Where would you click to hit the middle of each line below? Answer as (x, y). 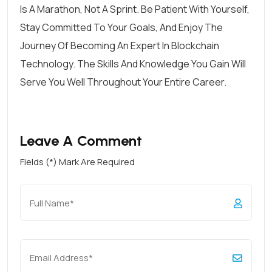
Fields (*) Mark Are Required (77, 162)
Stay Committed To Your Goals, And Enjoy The (121, 27)
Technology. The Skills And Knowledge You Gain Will (133, 64)
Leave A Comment (81, 141)
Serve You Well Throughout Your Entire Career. (123, 82)
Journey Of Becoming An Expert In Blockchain (120, 46)
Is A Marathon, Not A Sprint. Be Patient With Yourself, (135, 9)
